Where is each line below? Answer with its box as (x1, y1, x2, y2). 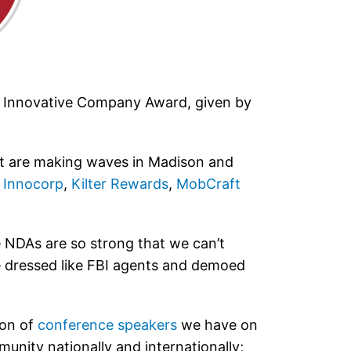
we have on (177, 317, 258, 334)
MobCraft (176, 175, 241, 193)
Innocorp (3, 175, 63, 193)
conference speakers (38, 317, 177, 334)
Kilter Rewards (71, 175, 168, 193)
